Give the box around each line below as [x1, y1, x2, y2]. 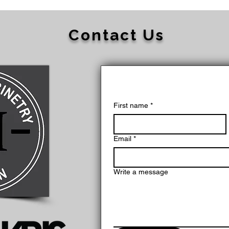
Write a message [113, 168, 168, 176]
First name [113, 101, 148, 109]
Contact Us [63, 26, 165, 44]
